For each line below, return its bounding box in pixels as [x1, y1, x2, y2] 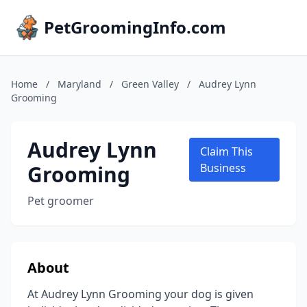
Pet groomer [27, 193, 94, 208]
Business [199, 160, 246, 175]
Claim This [199, 144, 253, 159]
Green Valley [121, 77, 179, 90]
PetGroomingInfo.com [44, 16, 226, 38]
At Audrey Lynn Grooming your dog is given [27, 286, 254, 302]
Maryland [58, 77, 101, 90]
